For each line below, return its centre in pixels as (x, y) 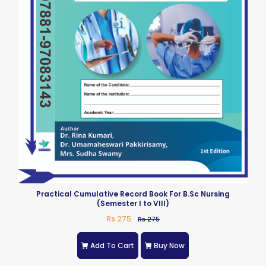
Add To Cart (112, 245)
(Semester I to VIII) (133, 204)
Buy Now (169, 245)
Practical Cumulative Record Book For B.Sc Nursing (133, 194)
